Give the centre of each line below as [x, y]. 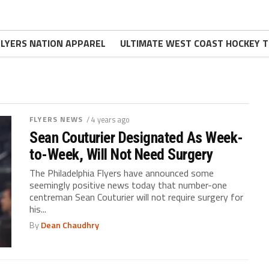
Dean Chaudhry [70, 225]
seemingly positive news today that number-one [128, 185]
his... [38, 209]
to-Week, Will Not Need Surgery [121, 154]
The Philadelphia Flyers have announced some [122, 173]
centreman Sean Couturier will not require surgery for [137, 197]
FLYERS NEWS [56, 119]
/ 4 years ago [108, 119]
